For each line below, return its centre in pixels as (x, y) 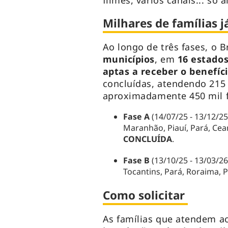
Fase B (136, 161)
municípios (129, 59)
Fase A (136, 117)
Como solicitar (145, 195)
